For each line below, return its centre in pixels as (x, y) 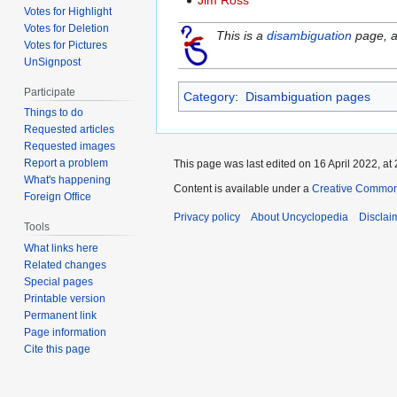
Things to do (54, 113)
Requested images (70, 147)
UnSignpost (53, 62)
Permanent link (61, 316)
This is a (241, 36)
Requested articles (70, 130)
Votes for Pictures (66, 45)
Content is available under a (243, 189)
